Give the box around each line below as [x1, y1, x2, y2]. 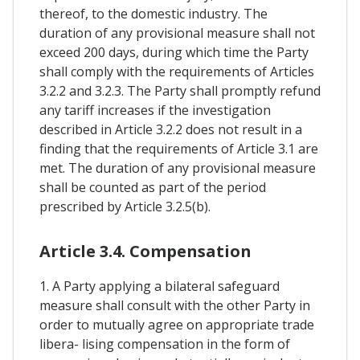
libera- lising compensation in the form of [39, 334, 290, 353]
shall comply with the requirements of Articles [39, 62, 314, 80]
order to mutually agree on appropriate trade [39, 315, 314, 333]
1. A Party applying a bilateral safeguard [39, 276, 280, 295]
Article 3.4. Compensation [39, 239, 252, 262]
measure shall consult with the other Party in [39, 296, 310, 314]
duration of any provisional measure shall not [39, 23, 315, 42]
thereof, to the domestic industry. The [39, 4, 268, 22]
